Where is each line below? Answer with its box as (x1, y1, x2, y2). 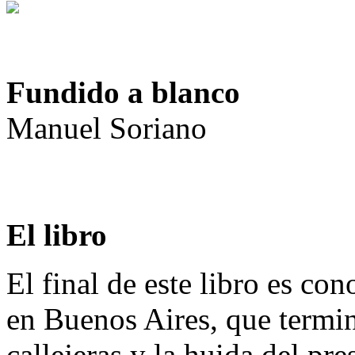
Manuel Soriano (6, 111, 207, 146)
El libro (6, 218, 107, 253)
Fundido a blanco (6, 75, 240, 110)
